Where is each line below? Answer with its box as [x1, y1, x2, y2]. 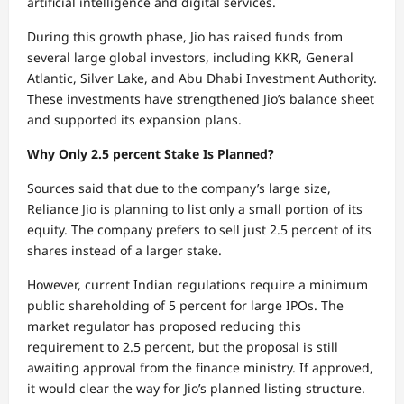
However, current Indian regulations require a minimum [27, 275, 368, 293]
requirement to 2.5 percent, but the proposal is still [27, 337, 338, 355]
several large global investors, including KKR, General [27, 48, 353, 66]
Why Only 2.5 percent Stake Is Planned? [27, 144, 274, 162]
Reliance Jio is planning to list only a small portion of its [27, 199, 363, 217]
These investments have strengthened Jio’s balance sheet [27, 89, 374, 107]
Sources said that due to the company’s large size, [27, 179, 331, 197]
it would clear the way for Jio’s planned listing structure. [27, 379, 365, 397]
